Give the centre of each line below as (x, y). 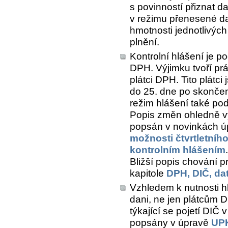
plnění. (145, 42)
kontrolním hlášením (178, 150)
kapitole (148, 173)
